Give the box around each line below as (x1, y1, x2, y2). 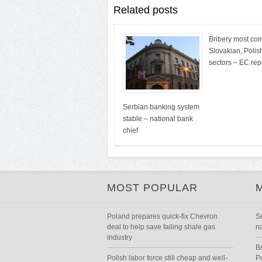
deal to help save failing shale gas (107, 223, 215, 231)
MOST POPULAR (107, 182, 198, 194)
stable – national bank (123, 115, 193, 123)
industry (107, 233, 132, 242)
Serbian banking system (123, 103, 199, 111)
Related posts (113, 4, 178, 16)
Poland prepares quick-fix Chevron (107, 212, 218, 220)
